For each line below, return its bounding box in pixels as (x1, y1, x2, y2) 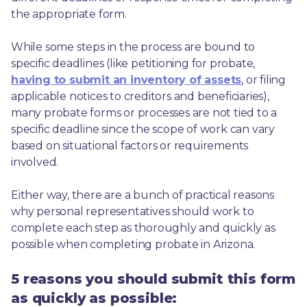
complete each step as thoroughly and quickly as (11, 221, 275, 234)
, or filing (241, 73, 286, 86)
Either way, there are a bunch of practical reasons (11, 188, 274, 201)
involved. (11, 155, 59, 169)
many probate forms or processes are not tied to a (11, 106, 278, 119)
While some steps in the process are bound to (11, 40, 256, 53)
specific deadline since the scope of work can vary (11, 122, 275, 136)
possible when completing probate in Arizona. (11, 237, 256, 251)
